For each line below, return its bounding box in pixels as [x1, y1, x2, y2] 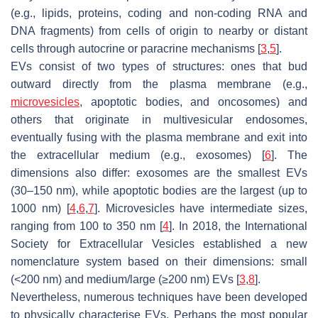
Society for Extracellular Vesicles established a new [11, 237, 307, 250]
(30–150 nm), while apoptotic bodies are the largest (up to [11, 184, 307, 197]
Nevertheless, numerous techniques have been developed [11, 290, 307, 303]
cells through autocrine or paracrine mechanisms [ [11, 42, 261, 55]
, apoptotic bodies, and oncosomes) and [79, 95, 307, 108]
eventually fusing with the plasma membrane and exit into [11, 131, 307, 143]
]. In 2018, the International [169, 219, 307, 232]
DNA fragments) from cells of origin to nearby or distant [11, 24, 307, 37]
